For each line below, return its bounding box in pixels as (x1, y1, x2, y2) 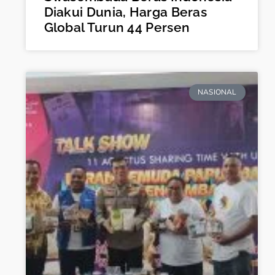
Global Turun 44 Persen (44, 20, 190, 36)
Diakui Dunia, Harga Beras (44, 4, 207, 20)
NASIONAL (197, 87, 237, 98)
